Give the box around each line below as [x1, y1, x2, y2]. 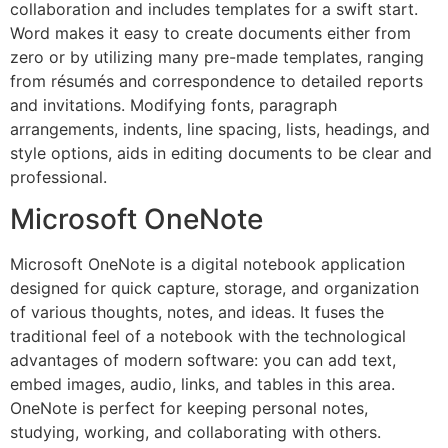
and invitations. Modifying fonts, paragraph [10, 94, 337, 115]
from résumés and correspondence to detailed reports [10, 70, 423, 91]
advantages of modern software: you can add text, [10, 350, 396, 371]
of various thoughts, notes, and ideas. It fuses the [10, 302, 384, 323]
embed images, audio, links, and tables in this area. [10, 374, 395, 395]
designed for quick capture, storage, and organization [10, 278, 419, 299]
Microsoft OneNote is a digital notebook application [10, 254, 405, 275]
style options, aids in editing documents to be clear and [10, 142, 432, 163]
